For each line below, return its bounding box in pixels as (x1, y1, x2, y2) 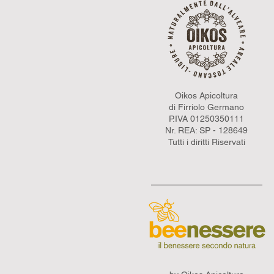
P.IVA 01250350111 (169, 114, 244, 124)
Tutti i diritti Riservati (168, 137, 245, 147)
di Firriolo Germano (169, 102, 244, 113)
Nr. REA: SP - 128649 (165, 125, 248, 136)
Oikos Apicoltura (175, 91, 238, 101)
